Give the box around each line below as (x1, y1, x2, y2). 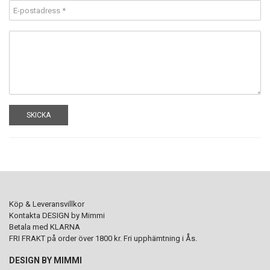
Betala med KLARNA (9, 222, 80, 231)
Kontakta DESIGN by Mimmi (9, 211, 105, 220)
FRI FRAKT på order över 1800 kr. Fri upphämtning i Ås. (9, 234, 197, 243)
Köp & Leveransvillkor (9, 199, 84, 209)
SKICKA (27, 111, 51, 119)
